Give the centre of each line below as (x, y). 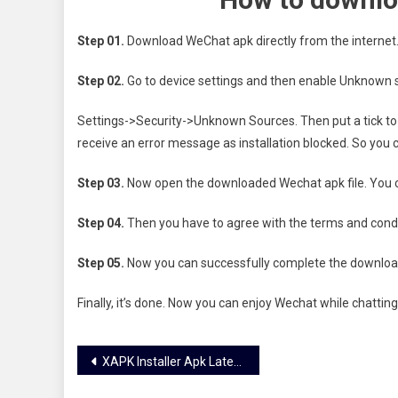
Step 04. (101, 223)
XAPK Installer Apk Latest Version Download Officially (168, 361)
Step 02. (101, 80)
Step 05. (101, 263)
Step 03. (101, 183)
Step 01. (101, 40)
